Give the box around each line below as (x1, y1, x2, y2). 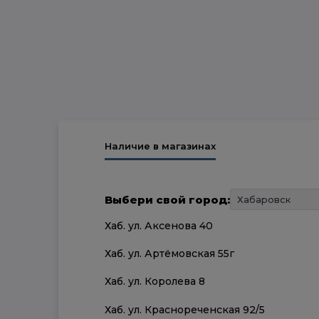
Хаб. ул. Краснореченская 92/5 (105, 303, 265, 316)
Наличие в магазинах (105, 140, 216, 152)
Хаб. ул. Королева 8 (105, 275, 205, 288)
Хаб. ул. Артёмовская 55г (105, 247, 234, 261)
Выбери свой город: (105, 192, 230, 206)
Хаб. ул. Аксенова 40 (105, 219, 213, 232)
